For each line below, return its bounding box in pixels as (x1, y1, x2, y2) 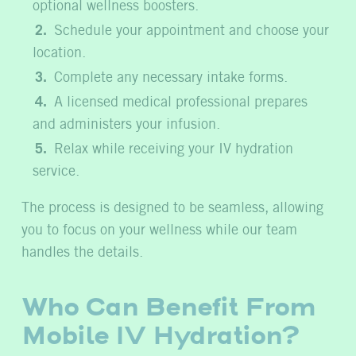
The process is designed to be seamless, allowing (21, 201, 323, 215)
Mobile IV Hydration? (21, 319, 299, 350)
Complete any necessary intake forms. (54, 71, 288, 84)
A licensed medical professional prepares (54, 95, 308, 109)
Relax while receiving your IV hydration (54, 142, 294, 156)
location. (33, 46, 87, 60)
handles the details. (21, 246, 143, 259)
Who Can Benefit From (21, 291, 315, 322)
